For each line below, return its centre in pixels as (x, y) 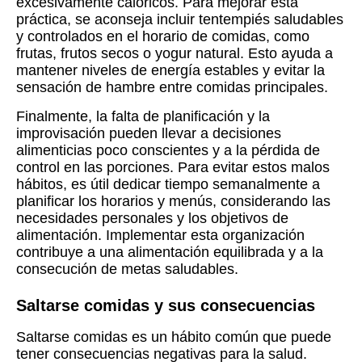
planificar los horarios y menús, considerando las (173, 202)
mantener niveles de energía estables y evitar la (170, 71)
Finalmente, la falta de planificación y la (143, 117)
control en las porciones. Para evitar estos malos (173, 168)
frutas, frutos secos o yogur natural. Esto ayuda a (175, 54)
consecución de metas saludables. (127, 269)
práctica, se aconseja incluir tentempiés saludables (180, 20)
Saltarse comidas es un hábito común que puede (174, 337)
